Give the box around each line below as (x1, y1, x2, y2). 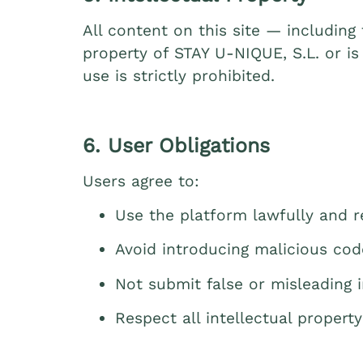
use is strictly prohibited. (83, 66, 275, 85)
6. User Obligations (83, 133, 270, 157)
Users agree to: (83, 171, 199, 190)
